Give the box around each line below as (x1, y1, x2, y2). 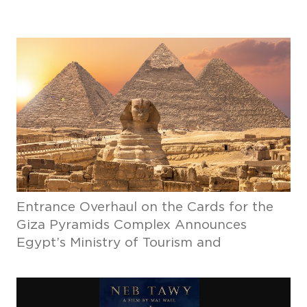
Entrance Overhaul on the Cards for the (16, 201, 273, 214)
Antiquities (16, 254, 86, 267)
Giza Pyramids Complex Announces (16, 219, 247, 232)
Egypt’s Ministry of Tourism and (16, 236, 221, 249)
